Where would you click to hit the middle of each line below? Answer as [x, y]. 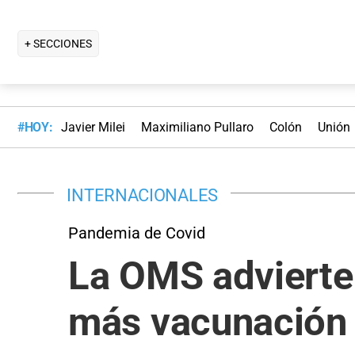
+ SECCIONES [58, 43]
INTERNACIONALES [142, 195]
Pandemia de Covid [137, 233]
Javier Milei [93, 128]
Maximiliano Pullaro [197, 128]
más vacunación [208, 322]
